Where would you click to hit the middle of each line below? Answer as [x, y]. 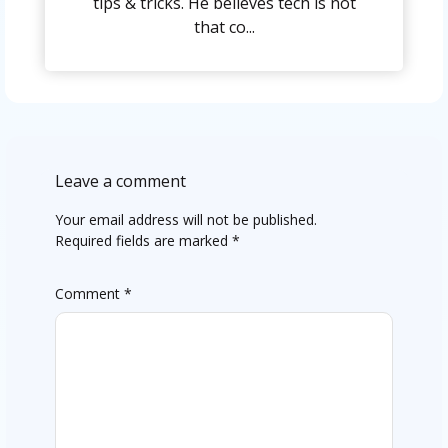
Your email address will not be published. [185, 219]
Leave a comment [120, 181]
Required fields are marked [143, 240]
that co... [224, 27]
